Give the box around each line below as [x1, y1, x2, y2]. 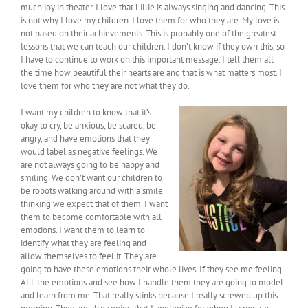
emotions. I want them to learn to [21, 224, 145, 236]
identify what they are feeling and [21, 237, 146, 250]
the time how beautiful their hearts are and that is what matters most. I [21, 67, 282, 79]
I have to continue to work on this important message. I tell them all [21, 54, 274, 66]
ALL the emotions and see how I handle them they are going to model [21, 276, 283, 289]
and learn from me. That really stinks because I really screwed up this [21, 289, 278, 302]
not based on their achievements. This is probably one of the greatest [21, 27, 276, 40]
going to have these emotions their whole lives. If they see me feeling [21, 263, 282, 276]
